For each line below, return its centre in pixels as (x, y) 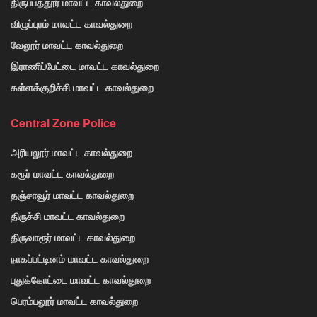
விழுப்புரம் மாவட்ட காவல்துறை (71, 24)
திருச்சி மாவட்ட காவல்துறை (68, 216)
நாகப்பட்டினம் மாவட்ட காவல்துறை (80, 259)
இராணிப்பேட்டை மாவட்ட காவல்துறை (85, 66)
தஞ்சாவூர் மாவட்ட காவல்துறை (72, 195)
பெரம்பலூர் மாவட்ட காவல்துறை (74, 301)
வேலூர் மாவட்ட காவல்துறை (67, 45)
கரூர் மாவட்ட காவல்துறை (62, 174)
